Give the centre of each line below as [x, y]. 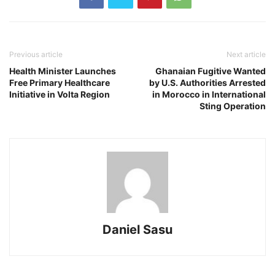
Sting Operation [233, 106]
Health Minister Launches [63, 71]
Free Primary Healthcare [60, 82]
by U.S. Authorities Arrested [207, 82]
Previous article [36, 54]
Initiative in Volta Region [60, 94]
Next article [246, 54]
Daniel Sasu [137, 229]
